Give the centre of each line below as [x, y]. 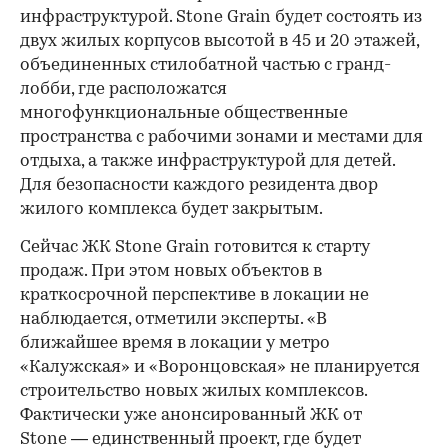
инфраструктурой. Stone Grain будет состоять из [221, 18]
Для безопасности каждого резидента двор [199, 186]
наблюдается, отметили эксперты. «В [173, 320]
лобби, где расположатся [123, 90]
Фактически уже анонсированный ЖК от [191, 416]
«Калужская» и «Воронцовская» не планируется [220, 368]
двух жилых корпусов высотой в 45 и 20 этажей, [219, 42]
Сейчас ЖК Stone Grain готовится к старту [195, 248]
